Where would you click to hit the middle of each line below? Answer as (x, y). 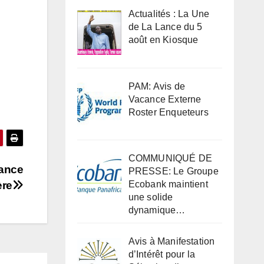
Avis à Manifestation (171, 242)
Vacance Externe (165, 99)
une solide (151, 197)
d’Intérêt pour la (161, 255)
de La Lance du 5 (165, 27)
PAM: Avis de (156, 86)
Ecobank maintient (168, 184)
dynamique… (157, 210)
